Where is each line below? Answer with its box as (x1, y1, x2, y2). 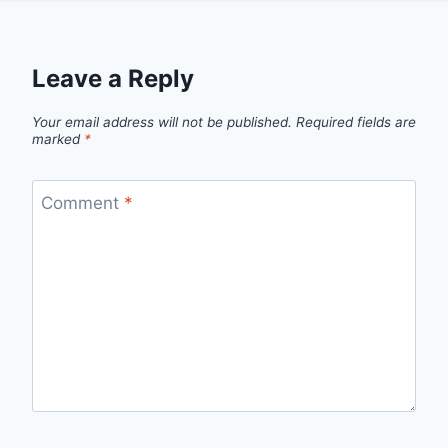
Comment (40, 192, 124, 213)
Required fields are (296, 114, 416, 131)
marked (32, 131, 84, 148)
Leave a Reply (32, 64, 194, 94)
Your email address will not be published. (32, 114, 292, 131)
